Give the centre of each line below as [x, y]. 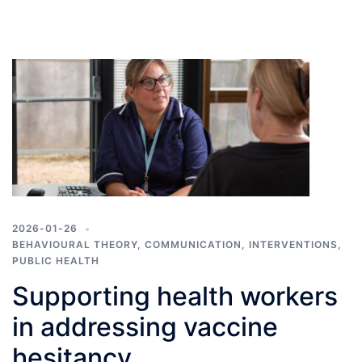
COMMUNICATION [193, 245]
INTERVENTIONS [293, 245]
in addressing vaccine [145, 327]
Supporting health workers [175, 297]
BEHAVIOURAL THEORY [75, 245]
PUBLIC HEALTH [56, 261]
